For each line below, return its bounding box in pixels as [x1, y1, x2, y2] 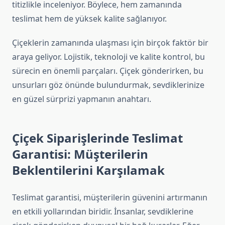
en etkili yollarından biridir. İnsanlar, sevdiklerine [12, 206, 193, 217]
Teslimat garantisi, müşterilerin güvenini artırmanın [12, 192, 207, 203]
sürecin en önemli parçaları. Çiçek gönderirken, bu [12, 65, 203, 77]
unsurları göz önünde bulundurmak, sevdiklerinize [12, 79, 204, 91]
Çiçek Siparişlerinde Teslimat [12, 130, 183, 147]
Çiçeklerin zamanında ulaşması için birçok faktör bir [12, 37, 208, 49]
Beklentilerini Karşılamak [12, 162, 165, 179]
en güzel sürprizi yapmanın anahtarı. [12, 93, 151, 105]
